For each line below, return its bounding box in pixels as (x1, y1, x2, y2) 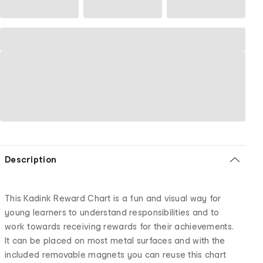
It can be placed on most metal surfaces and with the (5, 235, 225, 245)
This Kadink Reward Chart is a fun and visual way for (5, 193, 221, 203)
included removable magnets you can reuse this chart (5, 249, 227, 259)
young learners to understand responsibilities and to (5, 207, 220, 217)
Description (5, 154, 57, 164)
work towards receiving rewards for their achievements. (5, 221, 234, 231)
